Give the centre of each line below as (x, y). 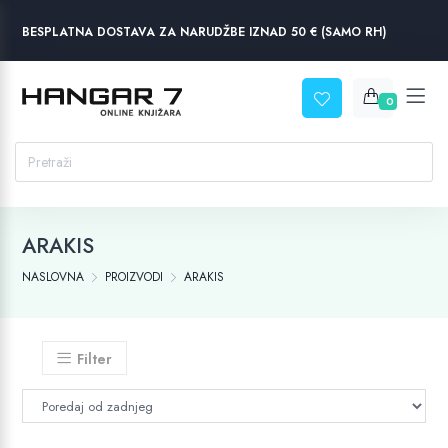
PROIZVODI (134, 277)
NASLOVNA (53, 277)
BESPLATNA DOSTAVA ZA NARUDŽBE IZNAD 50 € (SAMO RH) (204, 32)
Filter (95, 359)
